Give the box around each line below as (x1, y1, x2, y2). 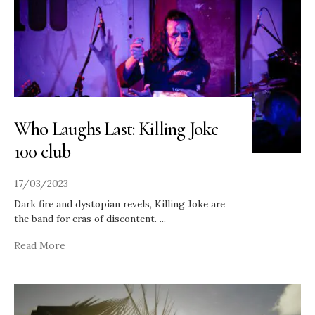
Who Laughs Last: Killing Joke (14, 117, 219, 141)
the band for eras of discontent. (14, 212, 160, 225)
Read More (14, 238, 65, 252)
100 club (14, 139, 71, 163)
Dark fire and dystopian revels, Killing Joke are (14, 197, 225, 210)
